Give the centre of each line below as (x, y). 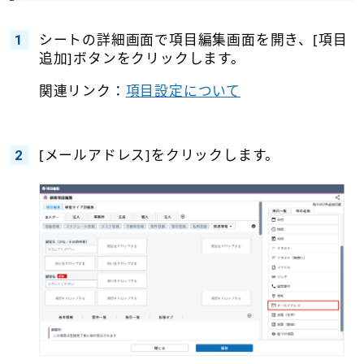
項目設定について (183, 91)
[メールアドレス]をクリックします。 (159, 155)
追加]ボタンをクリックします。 (142, 58)
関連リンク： (82, 91)
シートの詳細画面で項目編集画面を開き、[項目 (193, 40)
